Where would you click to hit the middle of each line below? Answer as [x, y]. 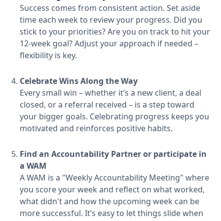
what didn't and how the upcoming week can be [110, 201]
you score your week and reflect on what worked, [112, 189]
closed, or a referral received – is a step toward [107, 105]
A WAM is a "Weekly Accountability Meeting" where [114, 178]
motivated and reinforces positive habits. [96, 128]
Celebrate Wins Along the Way [79, 81]
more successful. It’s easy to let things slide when [111, 213]
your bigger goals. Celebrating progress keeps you [114, 116]
